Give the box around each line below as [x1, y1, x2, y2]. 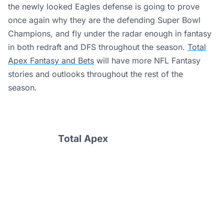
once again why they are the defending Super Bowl [8, 14, 200, 25]
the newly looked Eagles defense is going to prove [8, 1, 199, 11]
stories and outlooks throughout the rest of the [8, 68, 183, 79]
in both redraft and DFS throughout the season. [8, 41, 187, 52]
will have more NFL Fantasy [94, 55, 200, 65]
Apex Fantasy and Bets [8, 55, 94, 65]
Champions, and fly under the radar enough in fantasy [8, 28, 211, 38]
